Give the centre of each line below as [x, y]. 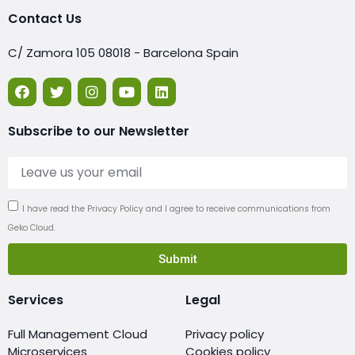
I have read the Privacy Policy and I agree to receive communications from [176, 208]
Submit [177, 259]
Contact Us [45, 19]
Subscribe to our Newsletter [99, 132]
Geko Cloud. [32, 227]
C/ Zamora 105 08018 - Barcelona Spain [123, 53]
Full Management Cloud [78, 334]
